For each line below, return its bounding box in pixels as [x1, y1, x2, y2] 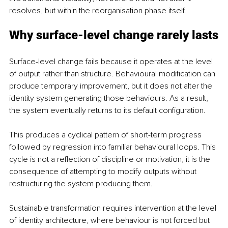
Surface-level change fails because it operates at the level [9, 56, 215, 67]
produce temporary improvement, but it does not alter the [9, 80, 214, 91]
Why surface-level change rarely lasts [9, 27, 218, 42]
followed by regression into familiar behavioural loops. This [9, 141, 218, 152]
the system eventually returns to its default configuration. [9, 105, 206, 116]
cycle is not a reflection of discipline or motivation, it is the [9, 154, 212, 164]
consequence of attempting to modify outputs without [9, 166, 198, 177]
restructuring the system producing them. [9, 178, 153, 189]
